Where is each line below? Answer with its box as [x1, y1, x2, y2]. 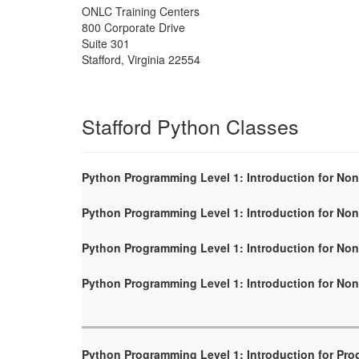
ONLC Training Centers [82, 2, 200, 19]
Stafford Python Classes [82, 111, 299, 140]
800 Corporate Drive [82, 18, 185, 35]
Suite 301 [82, 34, 130, 51]
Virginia [127, 50, 165, 67]
